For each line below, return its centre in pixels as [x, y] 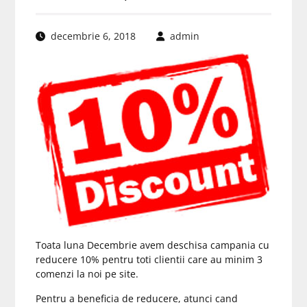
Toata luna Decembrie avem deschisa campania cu [152, 245]
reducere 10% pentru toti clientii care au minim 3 [149, 259]
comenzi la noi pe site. [87, 274]
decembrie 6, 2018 [93, 36]
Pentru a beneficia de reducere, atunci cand [136, 298]
